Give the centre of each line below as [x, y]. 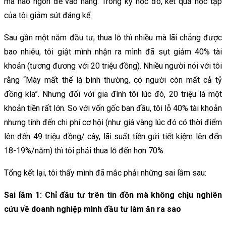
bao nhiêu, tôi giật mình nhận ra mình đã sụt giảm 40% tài [113, 51]
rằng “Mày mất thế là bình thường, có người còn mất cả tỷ [113, 80]
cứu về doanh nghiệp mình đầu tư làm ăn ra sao [93, 209]
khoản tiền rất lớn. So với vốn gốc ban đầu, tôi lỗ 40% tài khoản [113, 108]
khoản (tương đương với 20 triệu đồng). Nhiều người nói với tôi [113, 66]
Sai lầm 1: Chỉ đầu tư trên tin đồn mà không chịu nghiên [113, 195]
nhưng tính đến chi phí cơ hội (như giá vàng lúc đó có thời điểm [113, 122]
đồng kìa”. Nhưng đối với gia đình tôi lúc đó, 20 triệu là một [113, 94]
